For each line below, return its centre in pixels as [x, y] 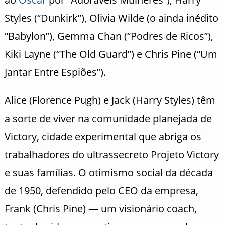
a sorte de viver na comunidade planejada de [108, 118]
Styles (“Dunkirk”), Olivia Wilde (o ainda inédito [111, 18]
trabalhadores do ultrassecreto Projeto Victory [111, 154]
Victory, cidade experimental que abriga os [103, 136]
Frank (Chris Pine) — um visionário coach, [100, 208]
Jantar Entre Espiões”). [55, 72]
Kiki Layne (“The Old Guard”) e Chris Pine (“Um [111, 54]
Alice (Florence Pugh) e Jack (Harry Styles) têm [110, 100]
